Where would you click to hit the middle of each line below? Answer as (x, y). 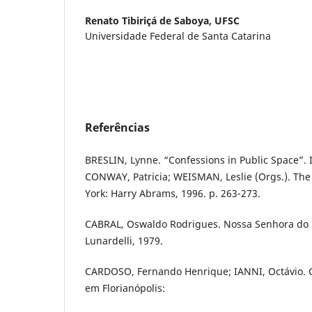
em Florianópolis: (125, 288)
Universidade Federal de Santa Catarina (178, 36)
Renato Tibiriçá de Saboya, (150, 21)
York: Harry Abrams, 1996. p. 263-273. (173, 194)
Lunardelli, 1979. (124, 241)
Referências (117, 128)
